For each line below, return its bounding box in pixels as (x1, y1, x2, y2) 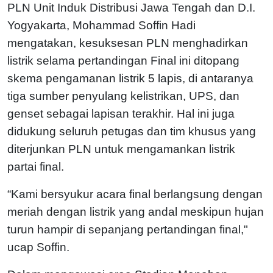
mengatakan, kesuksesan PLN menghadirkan (7, 36, 248, 49)
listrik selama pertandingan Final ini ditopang (7, 54, 239, 67)
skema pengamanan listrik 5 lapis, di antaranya (7, 71, 253, 85)
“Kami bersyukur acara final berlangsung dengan (7, 187, 263, 200)
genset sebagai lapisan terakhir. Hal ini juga (7, 107, 235, 120)
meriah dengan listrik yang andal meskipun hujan (7, 205, 264, 218)
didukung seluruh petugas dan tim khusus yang (7, 124, 256, 138)
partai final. (7, 160, 64, 173)
